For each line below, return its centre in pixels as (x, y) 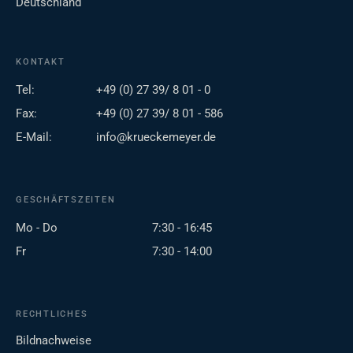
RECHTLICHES (52, 314)
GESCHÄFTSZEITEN (66, 200)
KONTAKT (41, 62)
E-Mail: (34, 137)
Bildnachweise (54, 341)
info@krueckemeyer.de (156, 137)
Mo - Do (37, 228)
